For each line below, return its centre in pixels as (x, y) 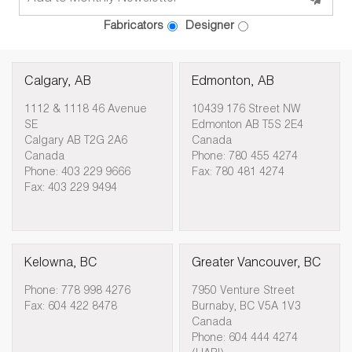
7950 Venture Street (244, 292)
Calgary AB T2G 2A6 (76, 142)
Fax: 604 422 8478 (71, 308)
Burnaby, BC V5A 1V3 (247, 308)
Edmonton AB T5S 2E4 (248, 126)
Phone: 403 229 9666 (78, 173)
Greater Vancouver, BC (257, 264)
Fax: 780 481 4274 (238, 173)
